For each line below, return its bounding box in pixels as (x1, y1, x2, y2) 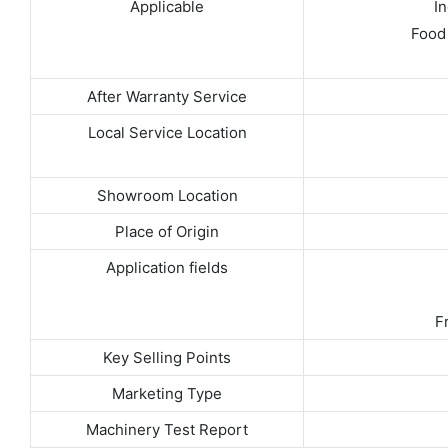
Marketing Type (112, 384, 222, 404)
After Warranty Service (87, 87, 247, 107)
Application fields (106, 258, 228, 278)
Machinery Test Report (86, 420, 248, 440)
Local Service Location (87, 123, 247, 143)
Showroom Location (96, 186, 238, 206)
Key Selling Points (103, 348, 231, 368)
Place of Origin (115, 222, 219, 242)
